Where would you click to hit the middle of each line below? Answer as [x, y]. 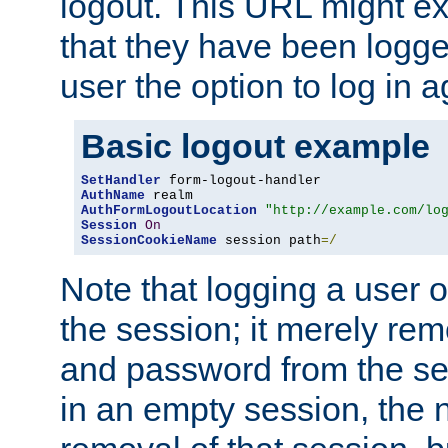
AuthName [113, 196]
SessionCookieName [149, 241]
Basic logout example [255, 146]
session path [269, 241]
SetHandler [121, 181]
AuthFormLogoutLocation [169, 211]
